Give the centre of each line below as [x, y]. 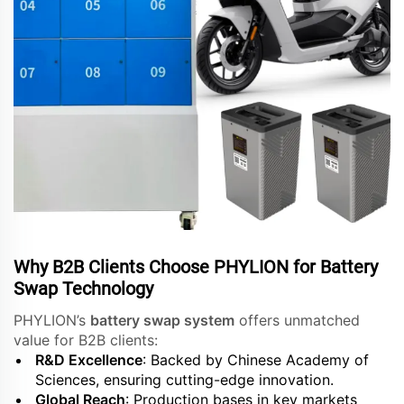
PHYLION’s [52, 320]
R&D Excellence [89, 359]
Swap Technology [83, 288]
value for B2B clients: [86, 340]
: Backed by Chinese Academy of [256, 359]
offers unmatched [297, 320]
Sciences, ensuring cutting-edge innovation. [184, 379]
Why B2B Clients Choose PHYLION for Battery [196, 266]
